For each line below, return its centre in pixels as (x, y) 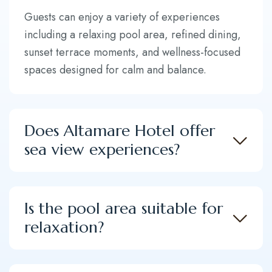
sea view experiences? (102, 149)
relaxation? (64, 227)
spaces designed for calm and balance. (115, 70)
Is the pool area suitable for (124, 208)
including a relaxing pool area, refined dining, (133, 35)
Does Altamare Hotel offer (120, 131)
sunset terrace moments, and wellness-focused (132, 52)
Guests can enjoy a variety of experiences (122, 17)
